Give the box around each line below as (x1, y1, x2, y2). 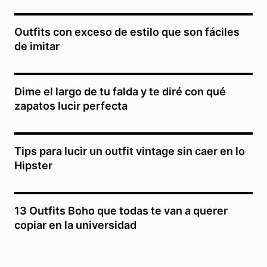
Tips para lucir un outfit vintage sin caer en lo (14, 145, 245, 158)
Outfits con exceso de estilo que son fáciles (14, 26, 240, 39)
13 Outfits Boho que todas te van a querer (14, 204, 228, 218)
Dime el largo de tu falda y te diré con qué (14, 85, 226, 98)
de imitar (14, 40, 60, 53)
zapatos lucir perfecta (14, 100, 128, 113)
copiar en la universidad (14, 219, 136, 232)
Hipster (14, 159, 52, 172)
